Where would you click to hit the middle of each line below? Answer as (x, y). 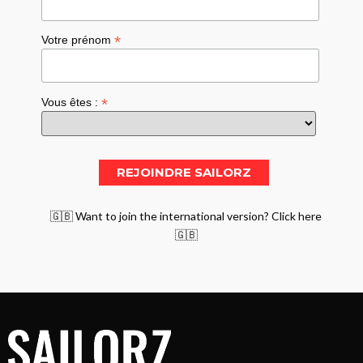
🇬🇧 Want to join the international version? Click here (186, 216)
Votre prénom (78, 40)
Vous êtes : (72, 102)
